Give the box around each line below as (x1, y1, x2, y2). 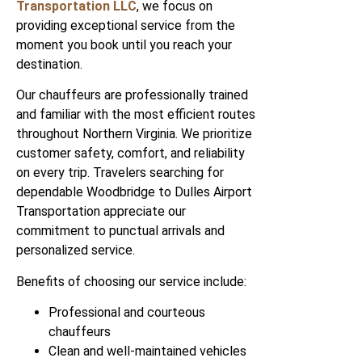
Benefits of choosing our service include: (16, 273, 246, 289)
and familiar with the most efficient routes (16, 107, 255, 123)
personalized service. (16, 242, 135, 259)
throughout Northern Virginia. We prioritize (16, 126, 252, 142)
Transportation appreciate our (16, 204, 186, 220)
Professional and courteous (48, 305, 205, 321)
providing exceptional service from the (16, 18, 235, 34)
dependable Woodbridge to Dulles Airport (16, 184, 252, 200)
